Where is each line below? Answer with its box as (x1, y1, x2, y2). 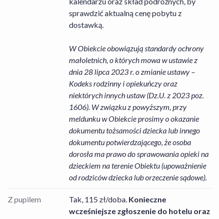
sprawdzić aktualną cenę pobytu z (68, 8, 182, 18)
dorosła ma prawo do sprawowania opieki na (68, 149, 209, 158)
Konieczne (128, 195, 166, 204)
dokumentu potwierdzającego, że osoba (68, 137, 191, 147)
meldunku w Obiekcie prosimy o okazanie (68, 114, 199, 123)
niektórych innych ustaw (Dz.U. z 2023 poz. (68, 90, 204, 100)
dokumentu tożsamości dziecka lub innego (68, 126, 200, 135)
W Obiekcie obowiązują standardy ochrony (68, 44, 204, 53)
